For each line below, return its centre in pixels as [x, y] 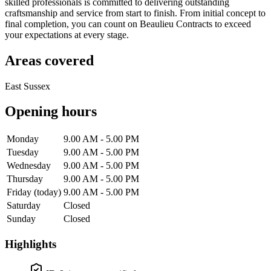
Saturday [24, 206]
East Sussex [28, 86]
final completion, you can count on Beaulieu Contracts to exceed [128, 24]
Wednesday [29, 166]
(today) [47, 192]
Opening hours [51, 112]
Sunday [21, 219]
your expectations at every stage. [67, 34]
